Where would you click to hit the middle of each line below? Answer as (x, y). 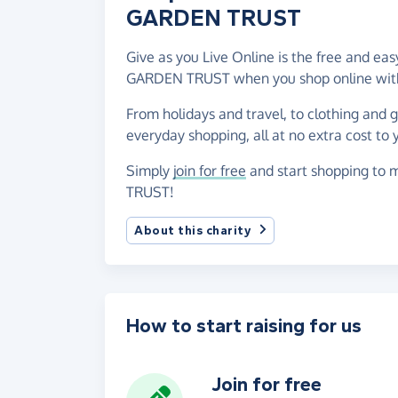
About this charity (193, 230)
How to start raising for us (244, 326)
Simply (150, 170)
